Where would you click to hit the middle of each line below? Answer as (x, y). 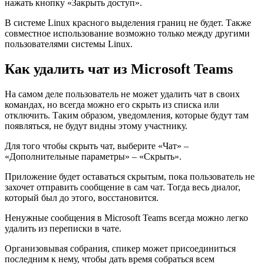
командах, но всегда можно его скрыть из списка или (112, 104)
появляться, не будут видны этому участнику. (96, 126)
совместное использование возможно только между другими (127, 33)
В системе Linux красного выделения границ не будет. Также (128, 22)
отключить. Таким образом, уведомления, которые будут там (127, 115)
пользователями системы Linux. (69, 44)
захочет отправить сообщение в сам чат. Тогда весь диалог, (123, 187)
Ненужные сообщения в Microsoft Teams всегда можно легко (126, 217)
